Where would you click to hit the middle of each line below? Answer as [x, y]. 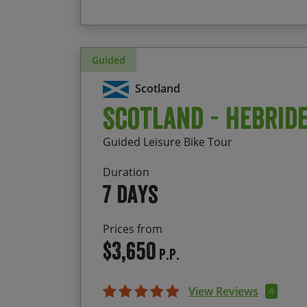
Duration [126, 172]
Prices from [133, 229]
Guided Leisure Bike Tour [168, 142]
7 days [131, 194]
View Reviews [223, 292]
